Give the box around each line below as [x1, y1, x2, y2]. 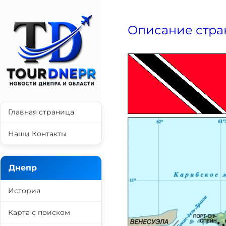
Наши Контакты [8, 129, 67, 138]
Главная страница [8, 107, 74, 117]
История [8, 186, 40, 195]
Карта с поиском [8, 208, 70, 217]
